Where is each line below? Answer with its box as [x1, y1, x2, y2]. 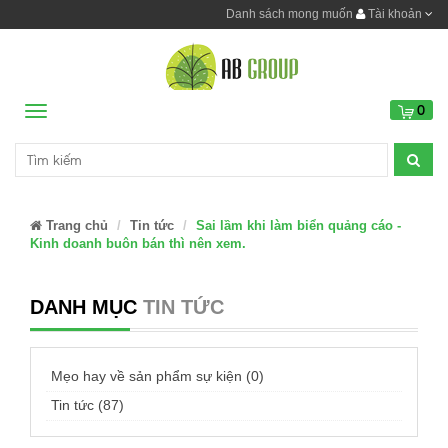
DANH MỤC [30, 296, 137, 318]
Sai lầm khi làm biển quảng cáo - [196, 218, 401, 233]
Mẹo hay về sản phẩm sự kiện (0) [51, 368, 264, 384]
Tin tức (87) [51, 397, 124, 413]
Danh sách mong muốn [226, 7, 353, 21]
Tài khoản [365, 7, 425, 21]
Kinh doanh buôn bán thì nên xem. [30, 236, 246, 251]
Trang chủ [42, 218, 108, 233]
